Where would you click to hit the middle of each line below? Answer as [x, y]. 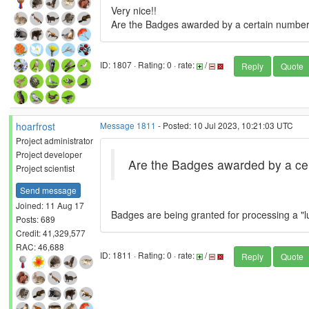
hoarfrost [36, 126]
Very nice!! [134, 10]
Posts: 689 [36, 219]
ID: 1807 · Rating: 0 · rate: [148, 65]
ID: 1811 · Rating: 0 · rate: [148, 255]
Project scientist [45, 168]
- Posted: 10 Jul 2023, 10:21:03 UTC [225, 125]
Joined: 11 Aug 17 [50, 205]
